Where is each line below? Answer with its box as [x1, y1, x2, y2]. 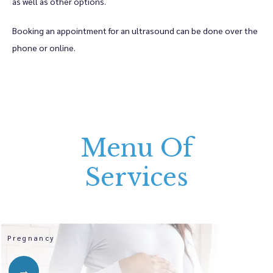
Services [85, 162, 188, 193]
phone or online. [12, 42, 76, 53]
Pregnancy [7, 233, 55, 243]
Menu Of [80, 133, 193, 163]
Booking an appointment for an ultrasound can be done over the [12, 25, 258, 36]
